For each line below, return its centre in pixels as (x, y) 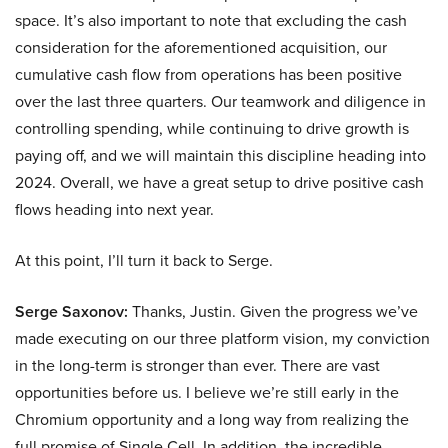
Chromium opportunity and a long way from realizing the (212, 420)
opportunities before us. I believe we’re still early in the (207, 393)
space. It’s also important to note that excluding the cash (211, 21)
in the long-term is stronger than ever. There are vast (197, 366)
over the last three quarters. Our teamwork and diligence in (220, 102)
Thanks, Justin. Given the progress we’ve (273, 312)
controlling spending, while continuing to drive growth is (212, 129)
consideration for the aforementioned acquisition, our (201, 48)
